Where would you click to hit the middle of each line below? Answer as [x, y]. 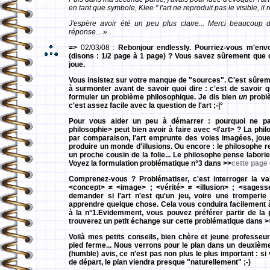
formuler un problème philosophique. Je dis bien [154, 97]
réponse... [86, 32]
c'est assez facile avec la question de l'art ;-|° [146, 105]
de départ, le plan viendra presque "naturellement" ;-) [160, 262]
